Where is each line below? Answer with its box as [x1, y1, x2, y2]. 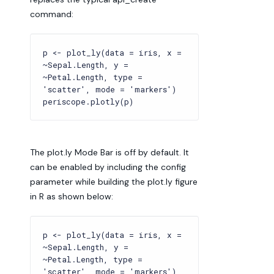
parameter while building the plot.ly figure [30, 176, 198, 187]
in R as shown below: [30, 191, 113, 202]
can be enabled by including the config [30, 161, 186, 172]
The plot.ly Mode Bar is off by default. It [30, 147, 189, 158]
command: [30, 9, 73, 20]
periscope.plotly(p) [43, 97, 133, 106]
